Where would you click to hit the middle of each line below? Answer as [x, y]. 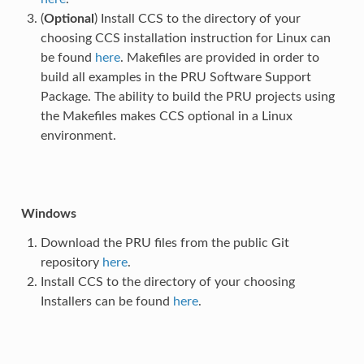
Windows [48, 213]
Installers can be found [106, 301]
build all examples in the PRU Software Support [175, 77]
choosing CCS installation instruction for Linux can [185, 38]
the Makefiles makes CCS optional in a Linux [166, 116]
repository [71, 262]
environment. [78, 135]
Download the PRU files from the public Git [165, 243]
